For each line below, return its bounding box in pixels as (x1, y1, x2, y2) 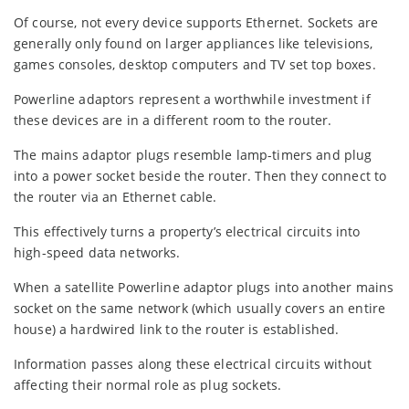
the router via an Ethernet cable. (14, 187, 217, 205)
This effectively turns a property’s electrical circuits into (14, 222, 361, 240)
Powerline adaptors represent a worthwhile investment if (14, 89, 371, 108)
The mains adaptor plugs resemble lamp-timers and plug (14, 145, 372, 163)
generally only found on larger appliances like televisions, (14, 34, 373, 52)
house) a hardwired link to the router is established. (14, 320, 340, 338)
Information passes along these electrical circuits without (14, 354, 372, 372)
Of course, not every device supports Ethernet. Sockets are (14, 13, 379, 31)
